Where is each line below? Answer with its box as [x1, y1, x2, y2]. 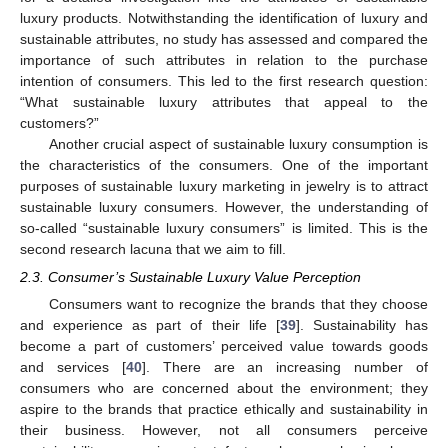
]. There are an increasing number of [141, 358, 428, 375]
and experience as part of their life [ [20, 316, 280, 333]
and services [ [20, 358, 126, 375]
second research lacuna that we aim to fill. [20, 240, 286, 257]
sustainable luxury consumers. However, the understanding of [20, 198, 428, 215]
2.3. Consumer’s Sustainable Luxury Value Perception [20, 268, 361, 285]
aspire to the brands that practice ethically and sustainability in [20, 400, 428, 417]
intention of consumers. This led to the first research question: [20, 72, 428, 89]
